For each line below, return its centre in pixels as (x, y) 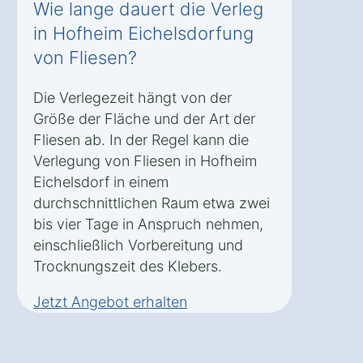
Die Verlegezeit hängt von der (132, 98)
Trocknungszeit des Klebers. (128, 267)
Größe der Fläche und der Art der (144, 119)
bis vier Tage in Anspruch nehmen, (148, 224)
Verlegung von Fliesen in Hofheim (145, 161)
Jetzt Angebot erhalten (110, 302)
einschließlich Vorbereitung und (138, 246)
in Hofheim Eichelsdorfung (143, 34)
